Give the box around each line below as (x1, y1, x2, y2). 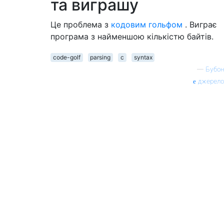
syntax (133, 53, 152, 61)
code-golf (52, 53, 80, 61)
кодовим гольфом (111, 19, 182, 29)
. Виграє (182, 19, 217, 29)
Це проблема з (50, 19, 111, 29)
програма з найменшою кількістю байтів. (50, 31, 213, 41)
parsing (90, 53, 111, 61)
